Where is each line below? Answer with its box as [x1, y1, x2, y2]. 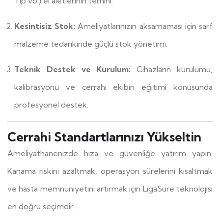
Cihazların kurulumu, [131, 64, 213, 74]
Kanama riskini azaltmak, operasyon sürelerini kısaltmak [7, 165, 213, 176]
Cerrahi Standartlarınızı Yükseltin [7, 129, 201, 144]
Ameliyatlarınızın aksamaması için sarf [75, 21, 213, 31]
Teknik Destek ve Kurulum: [14, 64, 131, 74]
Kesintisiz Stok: [14, 21, 76, 31]
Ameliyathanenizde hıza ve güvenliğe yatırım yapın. [7, 148, 213, 158]
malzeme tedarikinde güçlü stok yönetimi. [14, 38, 167, 49]
